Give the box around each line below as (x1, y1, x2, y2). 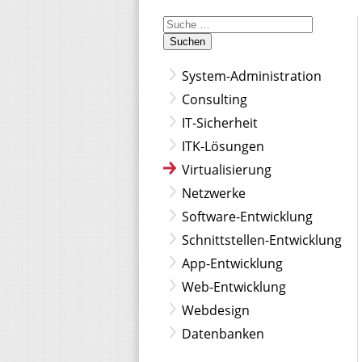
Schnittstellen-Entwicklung (182, 231, 342, 249)
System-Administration (182, 67, 322, 85)
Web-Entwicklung (182, 278, 286, 296)
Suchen (170, 36, 205, 48)
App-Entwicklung (182, 255, 283, 272)
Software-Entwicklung (182, 208, 313, 225)
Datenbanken (182, 325, 264, 343)
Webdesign (182, 301, 250, 319)
